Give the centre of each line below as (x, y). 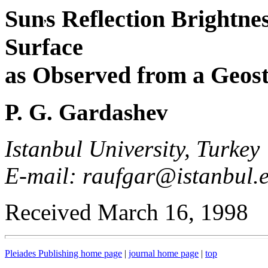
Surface (44, 47)
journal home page (164, 253)
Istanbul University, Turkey (132, 149)
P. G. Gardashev (86, 112)
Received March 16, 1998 (127, 212)
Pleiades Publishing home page (63, 253)
